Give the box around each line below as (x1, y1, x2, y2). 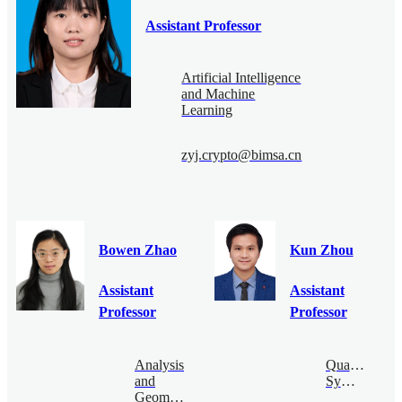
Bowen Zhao (99, 242, 177, 258)
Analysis (135, 356, 184, 372)
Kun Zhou (289, 242, 354, 258)
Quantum (325, 356, 379, 372)
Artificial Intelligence (181, 69, 301, 85)
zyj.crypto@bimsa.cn (181, 146, 302, 162)
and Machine (181, 85, 256, 101)
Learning (181, 101, 233, 118)
